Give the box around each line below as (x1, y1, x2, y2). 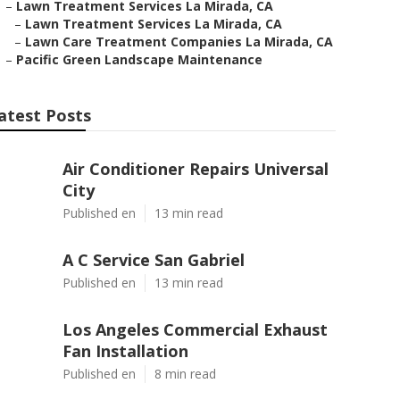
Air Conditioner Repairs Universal (62, 158, 329, 179)
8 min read (154, 365, 216, 382)
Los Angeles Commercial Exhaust (62, 319, 328, 340)
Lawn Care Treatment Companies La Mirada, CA (25, 33, 333, 50)
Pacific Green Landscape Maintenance (16, 51, 262, 68)
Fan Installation (62, 340, 188, 362)
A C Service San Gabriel (62, 249, 245, 271)
